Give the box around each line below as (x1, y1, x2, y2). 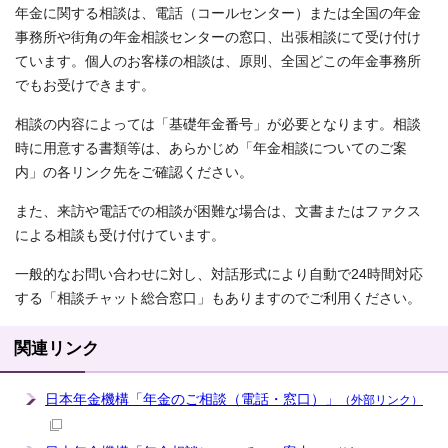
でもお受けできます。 (15, 78, 155, 94)
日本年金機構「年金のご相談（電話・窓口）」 (45, 392, 339, 408)
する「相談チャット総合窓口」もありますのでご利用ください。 (15, 291, 421, 307)
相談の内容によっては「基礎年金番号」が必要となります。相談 (15, 117, 421, 133)
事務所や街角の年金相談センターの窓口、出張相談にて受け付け (15, 30, 421, 46)
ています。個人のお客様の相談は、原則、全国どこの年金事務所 (15, 54, 421, 70)
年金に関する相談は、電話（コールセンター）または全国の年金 (15, 6, 421, 22)
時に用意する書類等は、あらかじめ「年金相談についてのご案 (15, 141, 407, 157)
